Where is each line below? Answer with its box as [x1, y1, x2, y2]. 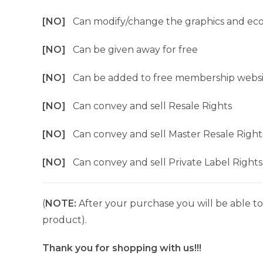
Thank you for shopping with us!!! [42, 242, 201, 254]
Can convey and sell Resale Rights [73, 100, 232, 112]
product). [42, 214, 87, 225]
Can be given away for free [73, 44, 198, 55]
